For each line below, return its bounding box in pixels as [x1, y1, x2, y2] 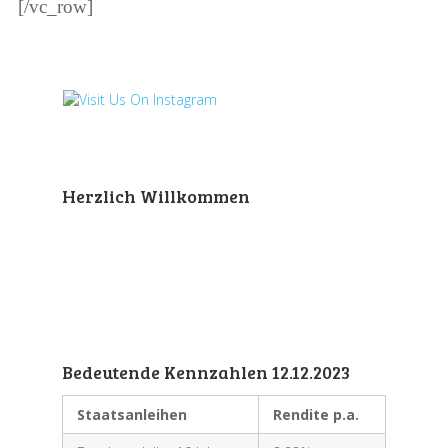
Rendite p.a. [272, 405, 359, 425]
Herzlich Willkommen [61, 184, 250, 209]
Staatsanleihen [76, 405, 187, 425]
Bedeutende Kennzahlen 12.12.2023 [61, 360, 350, 385]
